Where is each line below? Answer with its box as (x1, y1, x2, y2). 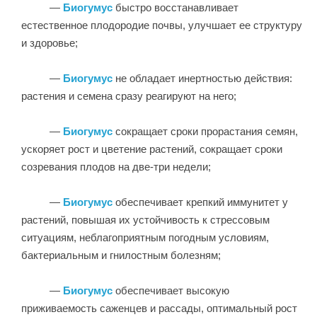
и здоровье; (21, 36, 81, 49)
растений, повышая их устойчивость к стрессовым (21, 213, 270, 226)
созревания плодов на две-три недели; (21, 160, 214, 173)
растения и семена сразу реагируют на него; (21, 89, 239, 102)
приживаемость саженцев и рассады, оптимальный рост (21, 301, 297, 314)
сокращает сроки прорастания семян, (113, 125, 298, 137)
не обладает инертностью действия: (113, 71, 292, 84)
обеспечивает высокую (113, 284, 229, 296)
